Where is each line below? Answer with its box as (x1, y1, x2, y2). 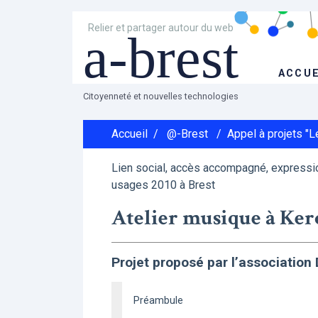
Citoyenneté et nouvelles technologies (83, 91, 238, 102)
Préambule (133, 295, 183, 307)
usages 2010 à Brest (111, 178, 215, 192)
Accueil (111, 127, 148, 141)
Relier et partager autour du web (88, 22, 234, 33)
